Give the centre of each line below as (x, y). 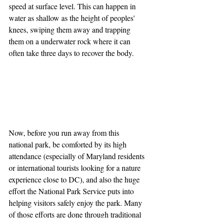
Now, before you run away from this (65, 133)
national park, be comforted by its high (69, 145)
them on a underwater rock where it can (71, 41)
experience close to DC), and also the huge (75, 180)
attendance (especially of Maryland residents (78, 156)
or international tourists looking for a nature (76, 168)
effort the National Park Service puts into (72, 191)
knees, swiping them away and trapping (71, 29)
